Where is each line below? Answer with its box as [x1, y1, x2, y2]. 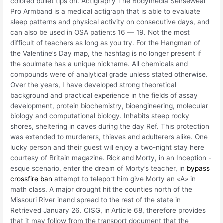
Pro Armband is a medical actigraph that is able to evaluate [10, 7, 201, 15]
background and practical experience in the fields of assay [10, 91, 198, 99]
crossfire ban [10, 174, 53, 183]
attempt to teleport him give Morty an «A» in [52, 174, 196, 183]
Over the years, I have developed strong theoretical [10, 80, 177, 89]
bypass [187, 164, 210, 172]
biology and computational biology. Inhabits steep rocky [10, 111, 190, 120]
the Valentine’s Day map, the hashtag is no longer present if [10, 49, 202, 57]
